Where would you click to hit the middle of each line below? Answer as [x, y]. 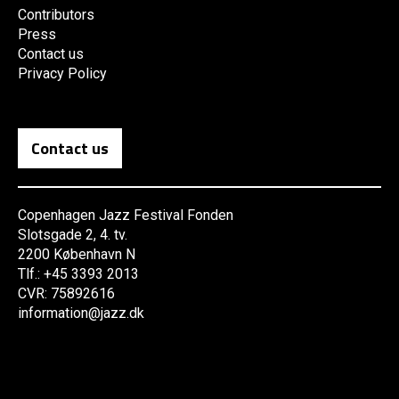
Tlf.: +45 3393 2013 [78, 274]
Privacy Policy [62, 74]
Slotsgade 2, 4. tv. [73, 235]
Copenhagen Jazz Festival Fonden [126, 216]
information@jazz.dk [81, 313]
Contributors [56, 15]
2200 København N [77, 255]
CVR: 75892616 [66, 294]
